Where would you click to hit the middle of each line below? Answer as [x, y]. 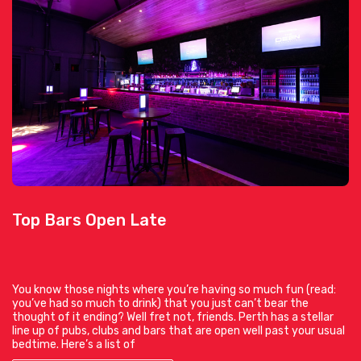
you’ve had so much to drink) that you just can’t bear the [160, 303]
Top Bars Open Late [89, 220]
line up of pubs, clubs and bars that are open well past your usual [178, 330]
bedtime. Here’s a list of [74, 344]
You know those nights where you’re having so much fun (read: [174, 289]
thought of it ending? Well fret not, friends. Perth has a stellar [173, 317]
